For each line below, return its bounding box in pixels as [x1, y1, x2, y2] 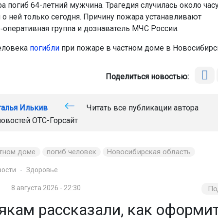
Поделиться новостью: [106, 72, 193, 81]
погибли [29, 43, 59, 53]
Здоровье [26, 165, 58, 174]
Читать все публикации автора [84, 103, 199, 112]
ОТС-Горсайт [32, 115, 78, 125]
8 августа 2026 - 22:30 [11, 183, 81, 192]
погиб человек [46, 147, 96, 156]
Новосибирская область [107, 147, 191, 156]
